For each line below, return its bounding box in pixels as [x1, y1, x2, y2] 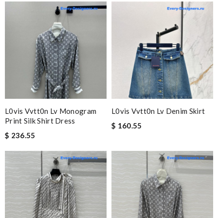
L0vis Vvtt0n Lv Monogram [5, 107, 97, 115]
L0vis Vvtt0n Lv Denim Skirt [111, 107, 205, 115]
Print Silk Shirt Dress [5, 116, 75, 125]
